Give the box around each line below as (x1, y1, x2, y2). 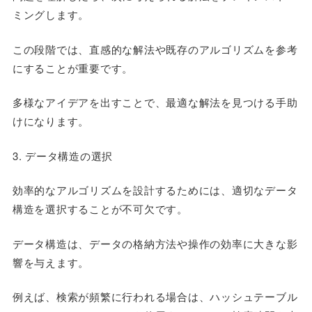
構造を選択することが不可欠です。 (12, 201, 188, 216)
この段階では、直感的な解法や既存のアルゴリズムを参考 (12, 41, 298, 56)
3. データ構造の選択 (12, 148, 114, 163)
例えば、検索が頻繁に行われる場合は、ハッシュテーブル (12, 289, 298, 304)
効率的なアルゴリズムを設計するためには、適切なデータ (12, 182, 298, 197)
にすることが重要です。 (12, 60, 134, 75)
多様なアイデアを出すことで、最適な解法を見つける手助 (12, 95, 298, 109)
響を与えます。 (12, 254, 90, 270)
